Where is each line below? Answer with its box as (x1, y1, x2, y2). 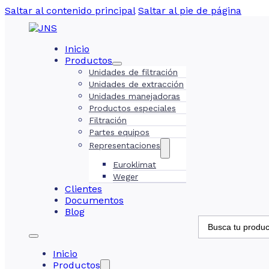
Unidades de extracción (89, 79, 184, 89)
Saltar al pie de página (138, 5, 241, 16)
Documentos (65, 195, 124, 206)
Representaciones (89, 141, 160, 150)
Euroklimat (113, 160, 156, 169)
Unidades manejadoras (89, 91, 180, 101)
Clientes (65, 183, 102, 195)
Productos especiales (89, 103, 176, 113)
